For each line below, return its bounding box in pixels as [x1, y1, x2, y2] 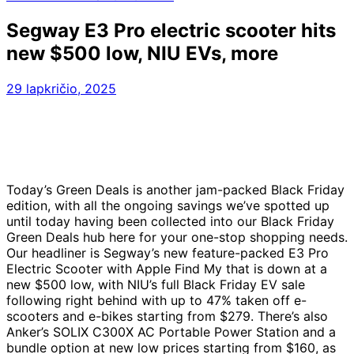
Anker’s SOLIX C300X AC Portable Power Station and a [6, 323, 336, 340]
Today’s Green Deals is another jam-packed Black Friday [6, 181, 345, 198]
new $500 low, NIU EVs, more [6, 41, 278, 65]
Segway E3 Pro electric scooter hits [6, 18, 336, 42]
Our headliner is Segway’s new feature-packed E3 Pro [6, 244, 329, 261]
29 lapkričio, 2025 [6, 80, 116, 96]
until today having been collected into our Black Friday [6, 213, 334, 229]
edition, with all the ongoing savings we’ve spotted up [6, 197, 330, 213]
